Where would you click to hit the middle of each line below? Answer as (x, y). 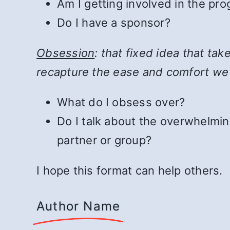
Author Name (79, 206)
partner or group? (104, 140)
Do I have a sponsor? (114, 23)
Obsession (66, 53)
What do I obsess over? (121, 102)
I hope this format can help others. (130, 171)
